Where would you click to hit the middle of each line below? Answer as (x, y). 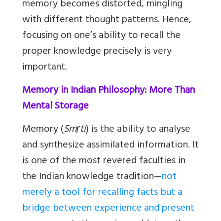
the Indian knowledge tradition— (92, 178)
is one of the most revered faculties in (104, 162)
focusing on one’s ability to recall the (101, 37)
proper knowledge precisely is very (97, 52)
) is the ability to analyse (138, 130)
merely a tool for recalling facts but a (102, 193)
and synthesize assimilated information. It (110, 146)
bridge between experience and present (108, 209)
